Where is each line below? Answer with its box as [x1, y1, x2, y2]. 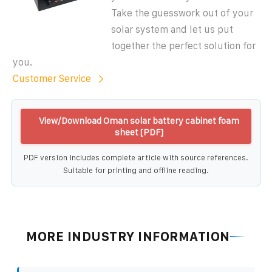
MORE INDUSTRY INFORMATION [26, 229, 230, 243]
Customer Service [13, 73, 91, 84]
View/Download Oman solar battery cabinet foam [39, 115, 239, 126]
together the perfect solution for [111, 40, 256, 51]
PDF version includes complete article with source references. [24, 152, 248, 162]
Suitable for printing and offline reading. [63, 165, 209, 175]
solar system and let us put [111, 24, 234, 35]
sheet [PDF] [115, 126, 163, 137]
